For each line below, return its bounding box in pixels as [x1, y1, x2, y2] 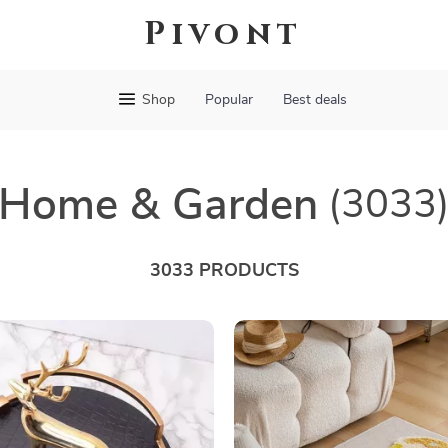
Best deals [282, 93, 347, 107]
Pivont [144, 13, 304, 56]
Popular [204, 93, 253, 107]
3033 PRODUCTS [149, 262, 299, 280]
